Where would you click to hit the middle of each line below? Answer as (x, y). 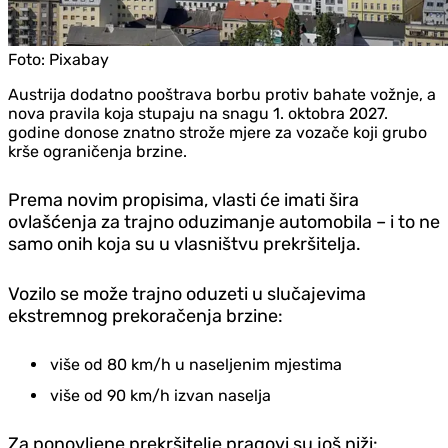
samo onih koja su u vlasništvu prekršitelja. (184, 243)
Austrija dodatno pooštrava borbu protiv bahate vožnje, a (222, 94)
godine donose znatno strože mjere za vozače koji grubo (217, 132)
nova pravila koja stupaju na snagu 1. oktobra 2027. (198, 113)
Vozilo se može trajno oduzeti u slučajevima (187, 293)
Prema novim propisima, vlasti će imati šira (183, 199)
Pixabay (79, 59)
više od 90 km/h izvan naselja (160, 395)
